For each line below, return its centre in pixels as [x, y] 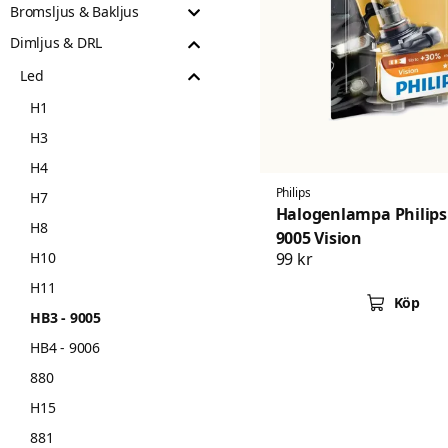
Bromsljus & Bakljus [75, 11]
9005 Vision [318, 238]
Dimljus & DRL [56, 43]
